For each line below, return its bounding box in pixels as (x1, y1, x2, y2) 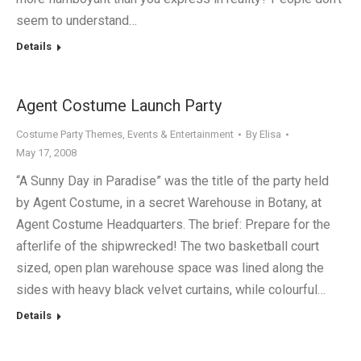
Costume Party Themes (16, 128, 122, 140)
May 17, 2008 (16, 147, 77, 159)
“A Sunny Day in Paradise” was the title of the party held (16, 173, 329, 189)
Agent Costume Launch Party (16, 96, 222, 115)
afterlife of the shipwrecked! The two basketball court (16, 239, 319, 254)
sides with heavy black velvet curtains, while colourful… (16, 282, 326, 297)
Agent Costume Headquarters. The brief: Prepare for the (16, 217, 330, 232)
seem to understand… (16, 13, 137, 28)
